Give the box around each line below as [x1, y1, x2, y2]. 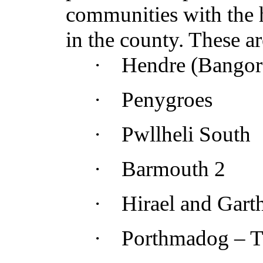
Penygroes [122, 87, 213, 112]
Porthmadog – [122, 226, 250, 250]
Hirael [122, 191, 175, 215]
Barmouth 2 [122, 157, 225, 181]
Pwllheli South [122, 122, 251, 146]
